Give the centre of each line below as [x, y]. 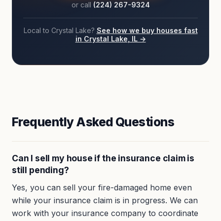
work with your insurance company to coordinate [105, 213]
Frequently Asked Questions [93, 122]
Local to [37, 31]
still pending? [40, 170]
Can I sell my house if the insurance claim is [103, 158]
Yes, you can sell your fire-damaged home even [102, 188]
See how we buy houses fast [147, 31]
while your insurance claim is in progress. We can [105, 201]
